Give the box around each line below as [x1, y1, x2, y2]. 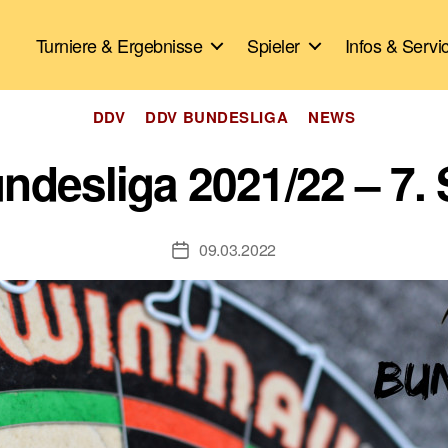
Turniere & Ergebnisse [35, 31, 203, 58]
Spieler [247, 31, 300, 58]
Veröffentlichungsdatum [179, 240, 341, 263]
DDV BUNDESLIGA [145, 106, 289, 128]
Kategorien [223, 95, 308, 121]
